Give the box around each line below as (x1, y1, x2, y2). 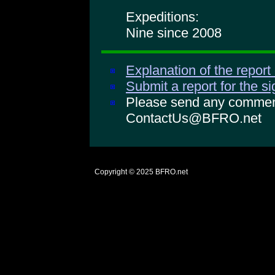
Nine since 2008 (126, 25, 222, 41)
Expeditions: (126, 9, 199, 25)
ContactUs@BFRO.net (126, 110, 261, 126)
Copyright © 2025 (95, 168, 153, 176)
